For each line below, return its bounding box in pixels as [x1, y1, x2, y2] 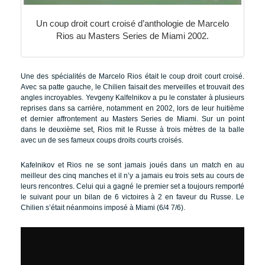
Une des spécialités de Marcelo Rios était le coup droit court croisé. [21, 72, 244, 80]
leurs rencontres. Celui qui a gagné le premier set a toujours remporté [21, 182, 244, 190]
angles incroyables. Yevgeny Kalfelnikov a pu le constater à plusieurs [21, 93, 244, 102]
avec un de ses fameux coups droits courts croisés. [21, 135, 183, 144]
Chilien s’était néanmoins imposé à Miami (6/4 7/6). [21, 203, 185, 212]
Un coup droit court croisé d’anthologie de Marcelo [36, 18, 229, 29]
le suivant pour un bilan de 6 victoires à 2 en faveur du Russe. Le [21, 192, 244, 201]
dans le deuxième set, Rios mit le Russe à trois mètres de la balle [21, 125, 244, 134]
